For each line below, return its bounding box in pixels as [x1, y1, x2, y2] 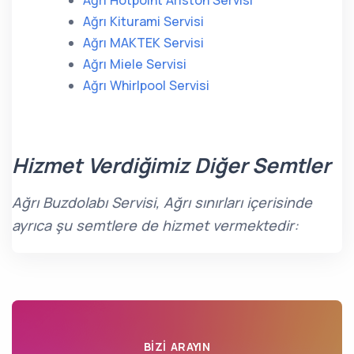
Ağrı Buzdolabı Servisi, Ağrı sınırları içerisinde [12, 193, 312, 212]
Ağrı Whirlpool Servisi [83, 77, 209, 94]
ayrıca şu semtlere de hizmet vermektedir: [12, 216, 299, 235]
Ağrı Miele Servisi [83, 55, 186, 73]
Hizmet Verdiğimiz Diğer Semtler [12, 151, 330, 179]
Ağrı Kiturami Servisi [83, 13, 204, 30]
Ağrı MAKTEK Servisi [83, 34, 204, 51]
